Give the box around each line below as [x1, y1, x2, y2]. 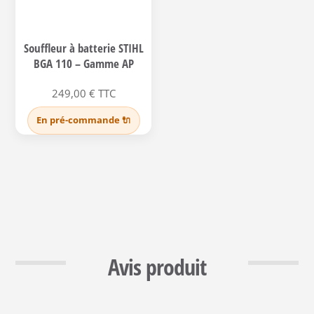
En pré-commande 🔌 [36, 114, 131, 127]
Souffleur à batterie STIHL [23, 39, 144, 56]
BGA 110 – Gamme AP [33, 55, 134, 71]
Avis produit [108, 252, 206, 282]
